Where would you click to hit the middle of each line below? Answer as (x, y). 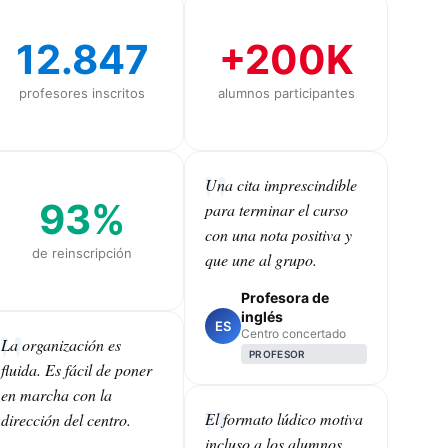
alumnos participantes (286, 92)
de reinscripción (82, 252)
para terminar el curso (276, 209)
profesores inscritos (82, 92)
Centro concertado (293, 333)
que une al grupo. (261, 259)
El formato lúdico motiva (284, 418)
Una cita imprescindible (281, 184)
